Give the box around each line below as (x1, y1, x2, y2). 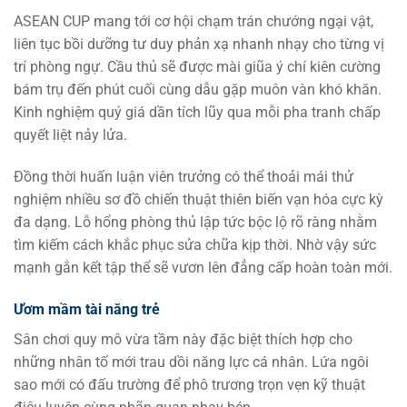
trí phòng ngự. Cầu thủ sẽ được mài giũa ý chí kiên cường (14, 58, 381, 76)
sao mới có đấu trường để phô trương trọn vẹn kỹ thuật (14, 375, 365, 393)
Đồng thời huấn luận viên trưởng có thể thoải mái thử (14, 167, 353, 185)
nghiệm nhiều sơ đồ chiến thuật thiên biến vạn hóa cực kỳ (14, 190, 383, 208)
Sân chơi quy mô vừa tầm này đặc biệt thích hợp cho (14, 330, 352, 348)
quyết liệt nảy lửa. (14, 126, 127, 144)
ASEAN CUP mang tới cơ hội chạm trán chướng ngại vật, (14, 13, 373, 31)
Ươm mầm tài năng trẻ (14, 300, 160, 318)
